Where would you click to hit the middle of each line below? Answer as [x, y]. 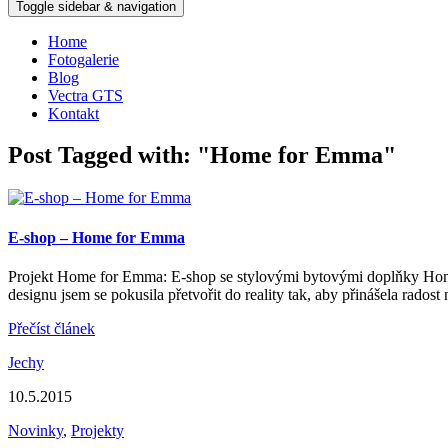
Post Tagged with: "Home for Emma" [202, 155]
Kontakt [73, 113]
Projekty [97, 430]
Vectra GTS [85, 95]
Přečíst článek [51, 328]
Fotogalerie [83, 59]
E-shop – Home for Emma [96, 237]
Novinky [35, 430]
